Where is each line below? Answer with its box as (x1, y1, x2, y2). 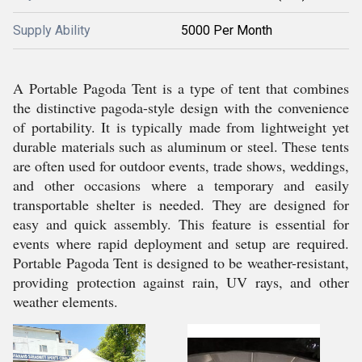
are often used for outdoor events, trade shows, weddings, (13, 156, 349, 175)
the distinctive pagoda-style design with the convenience (13, 98, 349, 117)
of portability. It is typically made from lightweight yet (13, 117, 349, 137)
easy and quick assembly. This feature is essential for (13, 214, 349, 234)
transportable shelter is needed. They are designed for (13, 195, 349, 214)
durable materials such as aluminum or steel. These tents (13, 137, 349, 156)
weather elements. (13, 292, 118, 311)
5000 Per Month (181, 23, 272, 38)
